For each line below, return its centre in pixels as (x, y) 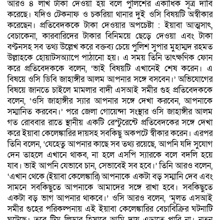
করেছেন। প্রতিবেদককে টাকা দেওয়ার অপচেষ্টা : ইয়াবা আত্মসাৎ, (110, 25)
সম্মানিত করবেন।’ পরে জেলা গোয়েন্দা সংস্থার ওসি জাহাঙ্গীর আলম (110, 111)
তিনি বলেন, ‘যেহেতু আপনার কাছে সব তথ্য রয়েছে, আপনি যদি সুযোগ (110, 144)
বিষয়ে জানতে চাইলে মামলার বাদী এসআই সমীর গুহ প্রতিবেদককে (110, 90)
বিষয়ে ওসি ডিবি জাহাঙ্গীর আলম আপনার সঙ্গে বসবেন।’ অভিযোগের (110, 79)
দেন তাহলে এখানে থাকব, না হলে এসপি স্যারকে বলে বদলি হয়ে (110, 155)
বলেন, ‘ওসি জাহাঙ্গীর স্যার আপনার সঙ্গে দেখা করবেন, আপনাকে (110, 101)
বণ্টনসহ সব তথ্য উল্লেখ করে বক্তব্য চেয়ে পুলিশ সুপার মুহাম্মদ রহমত (110, 47)
